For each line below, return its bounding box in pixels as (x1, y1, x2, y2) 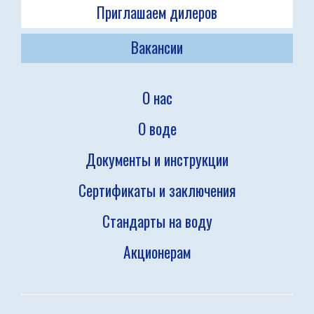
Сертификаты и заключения (78, 179, 235, 201)
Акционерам (123, 241, 191, 263)
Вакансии (131, 36, 183, 58)
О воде (137, 118, 177, 139)
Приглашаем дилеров (97, 1, 217, 23)
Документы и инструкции (86, 149, 228, 170)
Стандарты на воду (102, 210, 212, 232)
